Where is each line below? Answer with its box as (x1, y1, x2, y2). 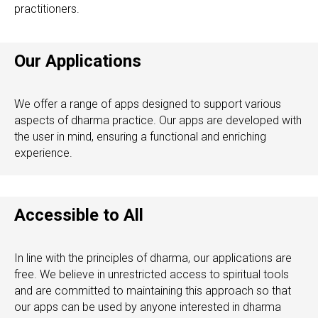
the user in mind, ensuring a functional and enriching (14, 130, 266, 143)
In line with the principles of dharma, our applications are (14, 251, 292, 265)
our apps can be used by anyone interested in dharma (14, 300, 281, 314)
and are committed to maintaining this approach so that (14, 284, 291, 297)
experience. (14, 146, 72, 160)
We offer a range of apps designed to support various (14, 97, 281, 111)
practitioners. (14, 2, 79, 16)
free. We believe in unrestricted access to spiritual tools (14, 268, 289, 281)
